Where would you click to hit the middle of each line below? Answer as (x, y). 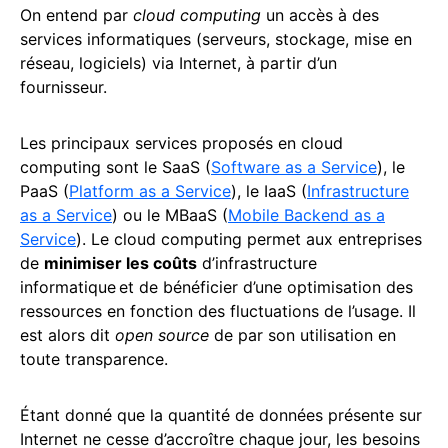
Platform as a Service (150, 191)
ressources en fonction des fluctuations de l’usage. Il (218, 311)
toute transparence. (96, 359)
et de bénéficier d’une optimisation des (266, 287)
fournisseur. (66, 87)
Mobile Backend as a (306, 215)
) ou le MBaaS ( (170, 215)
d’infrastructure (257, 263)
